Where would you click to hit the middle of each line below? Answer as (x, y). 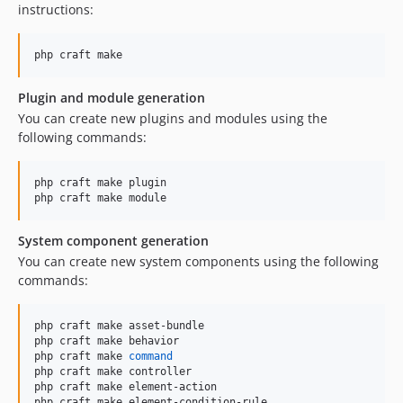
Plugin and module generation (112, 98)
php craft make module (100, 198)
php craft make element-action (125, 387)
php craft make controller (113, 372)
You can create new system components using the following (198, 261)
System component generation (113, 241)
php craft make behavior (107, 341)
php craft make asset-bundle (119, 326)
